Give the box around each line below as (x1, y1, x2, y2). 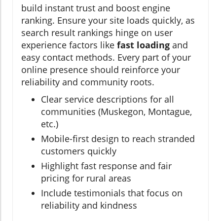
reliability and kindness (41, 199, 137, 212)
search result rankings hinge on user (21, 27, 173, 39)
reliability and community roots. (21, 76, 154, 88)
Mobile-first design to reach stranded (41, 133, 195, 145)
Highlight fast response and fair (41, 160, 172, 172)
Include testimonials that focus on (41, 187, 183, 199)
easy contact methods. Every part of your (21, 51, 191, 64)
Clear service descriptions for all (41, 93, 174, 106)
